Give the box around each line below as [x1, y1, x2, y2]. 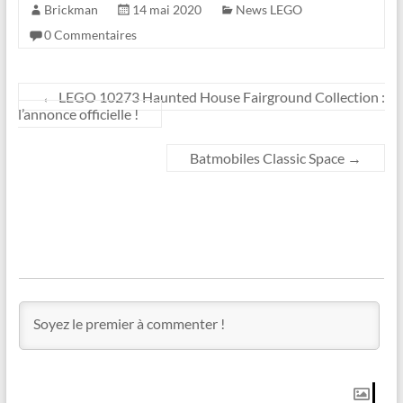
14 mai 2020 [131, 2, 201, 18]
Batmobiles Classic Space [190, 149, 348, 167]
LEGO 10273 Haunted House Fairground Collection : [55, 88, 385, 106]
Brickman [43, 2, 98, 18]
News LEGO [235, 2, 302, 18]
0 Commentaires [43, 27, 137, 43]
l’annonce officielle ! [17, 105, 139, 123]
